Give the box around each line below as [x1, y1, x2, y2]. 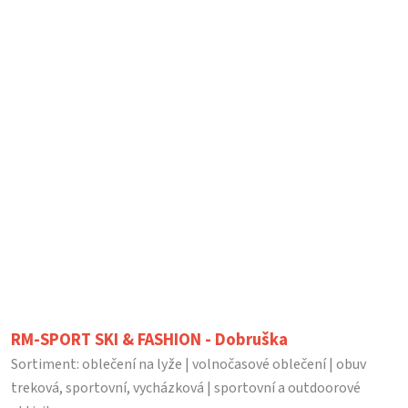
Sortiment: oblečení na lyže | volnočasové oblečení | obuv [11, 353, 366, 374]
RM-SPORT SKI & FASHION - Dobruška [11, 327, 288, 352]
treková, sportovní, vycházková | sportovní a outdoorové [11, 377, 361, 398]
